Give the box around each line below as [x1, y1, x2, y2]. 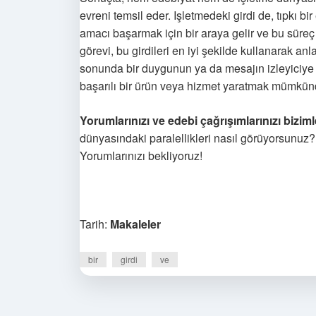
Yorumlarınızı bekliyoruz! [80, 147, 202, 164]
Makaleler [110, 216, 161, 232]
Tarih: [80, 216, 110, 232]
